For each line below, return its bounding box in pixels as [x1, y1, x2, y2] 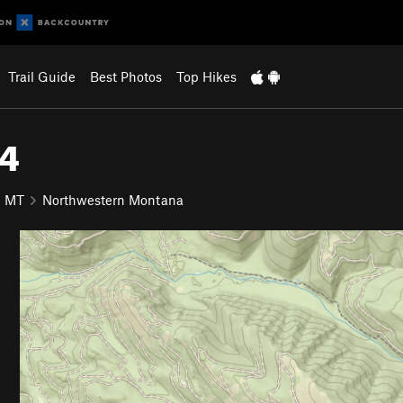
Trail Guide [7, 68, 76, 85]
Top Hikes [175, 68, 237, 85]
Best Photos [89, 68, 162, 85]
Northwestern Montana [42, 191, 184, 208]
